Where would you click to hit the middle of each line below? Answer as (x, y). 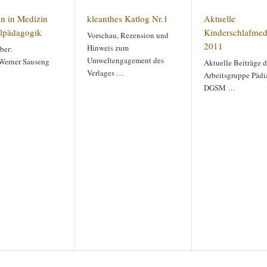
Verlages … (105, 73)
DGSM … (220, 88)
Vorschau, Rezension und (128, 35)
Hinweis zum (108, 48)
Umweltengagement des (125, 60)
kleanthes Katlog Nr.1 (128, 18)
